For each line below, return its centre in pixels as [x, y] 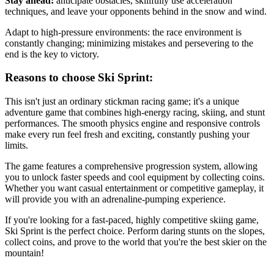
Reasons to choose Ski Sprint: [79, 78]
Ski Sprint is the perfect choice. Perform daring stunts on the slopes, [135, 231]
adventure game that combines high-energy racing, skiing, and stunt [135, 112]
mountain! [24, 253]
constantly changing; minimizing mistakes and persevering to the [129, 43]
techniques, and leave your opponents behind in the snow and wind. [136, 11]
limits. [17, 145]
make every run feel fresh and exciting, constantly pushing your [127, 134]
